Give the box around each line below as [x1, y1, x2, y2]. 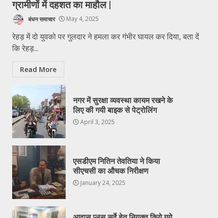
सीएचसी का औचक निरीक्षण [73, 166, 148, 176]
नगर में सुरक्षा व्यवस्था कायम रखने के [73, 96, 173, 106]
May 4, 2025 [65, 15, 99, 23]
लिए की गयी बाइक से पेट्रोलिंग [73, 106, 157, 115]
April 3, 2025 [79, 118, 115, 127]
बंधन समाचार [27, 15, 55, 23]
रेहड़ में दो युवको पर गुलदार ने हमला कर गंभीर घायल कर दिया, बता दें [12, 31, 199, 42]
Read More [20, 64, 56, 74]
